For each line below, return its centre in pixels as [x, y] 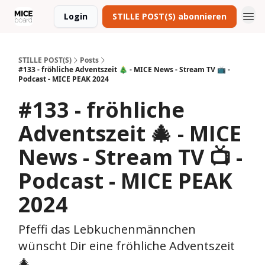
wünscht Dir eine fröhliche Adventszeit [127, 246]
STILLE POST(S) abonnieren [169, 16]
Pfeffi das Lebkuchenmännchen [107, 229]
